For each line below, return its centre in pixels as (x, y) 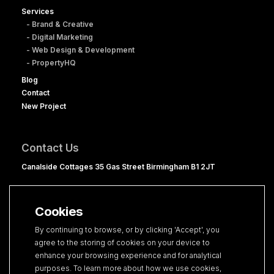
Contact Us (50, 148)
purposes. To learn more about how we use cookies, (128, 268)
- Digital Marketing (59, 37)
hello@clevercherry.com (67, 201)
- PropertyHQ (51, 62)
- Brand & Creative (60, 24)
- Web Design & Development (80, 50)
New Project (44, 106)
